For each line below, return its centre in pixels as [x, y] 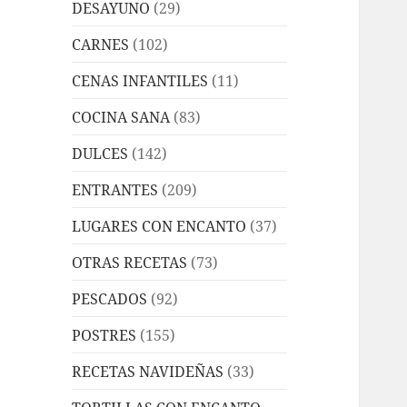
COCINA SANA [121, 117]
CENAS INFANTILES [140, 80]
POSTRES [104, 335]
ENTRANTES [115, 189]
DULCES [100, 153]
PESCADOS [110, 298]
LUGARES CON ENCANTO [159, 226]
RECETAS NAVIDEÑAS [148, 371]
